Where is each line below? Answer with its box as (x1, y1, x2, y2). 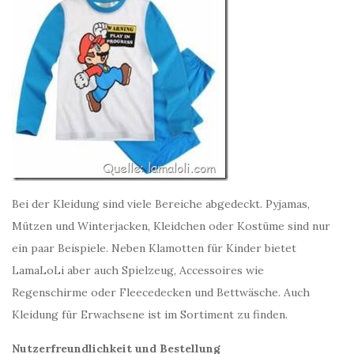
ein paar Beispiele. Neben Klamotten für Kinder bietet (12, 241, 296, 255)
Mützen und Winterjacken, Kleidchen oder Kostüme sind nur (12, 219, 330, 233)
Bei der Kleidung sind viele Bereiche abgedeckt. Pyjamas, (12, 197, 310, 211)
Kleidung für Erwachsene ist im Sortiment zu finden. (12, 307, 288, 322)
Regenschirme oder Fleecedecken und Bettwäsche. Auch (12, 285, 310, 299)
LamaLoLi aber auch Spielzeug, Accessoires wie (12, 263, 264, 277)
